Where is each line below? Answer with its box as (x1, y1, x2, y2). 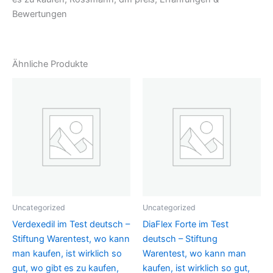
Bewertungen (12, 9, 67, 20)
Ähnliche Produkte (12, 58, 88, 70)
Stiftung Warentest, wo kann (12, 233, 130, 244)
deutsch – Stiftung (143, 233, 218, 244)
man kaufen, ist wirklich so (12, 247, 122, 259)
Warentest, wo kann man (143, 247, 246, 259)
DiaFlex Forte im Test (143, 218, 229, 230)
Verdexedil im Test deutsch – (12, 218, 130, 230)
